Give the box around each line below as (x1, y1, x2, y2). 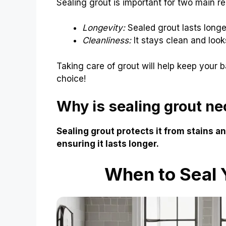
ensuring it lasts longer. (56, 139, 159, 149)
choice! (56, 73, 86, 84)
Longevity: (82, 23, 125, 33)
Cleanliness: (82, 35, 131, 46)
